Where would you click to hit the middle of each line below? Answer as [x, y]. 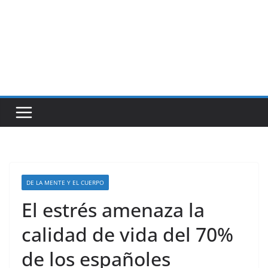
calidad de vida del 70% [127, 234]
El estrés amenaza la [113, 210]
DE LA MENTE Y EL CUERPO [65, 182]
